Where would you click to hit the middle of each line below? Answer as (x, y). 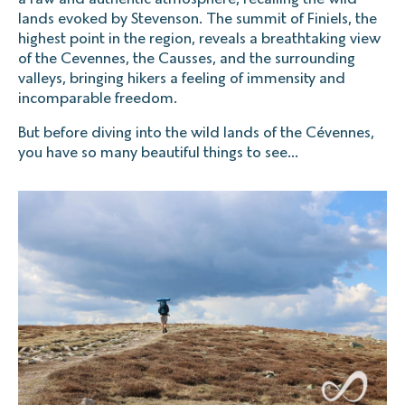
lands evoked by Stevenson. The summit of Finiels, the (198, 18)
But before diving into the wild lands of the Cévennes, (196, 132)
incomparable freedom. (98, 98)
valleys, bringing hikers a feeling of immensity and (182, 78)
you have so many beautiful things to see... (158, 152)
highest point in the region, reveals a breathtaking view (199, 38)
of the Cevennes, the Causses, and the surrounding (187, 58)
